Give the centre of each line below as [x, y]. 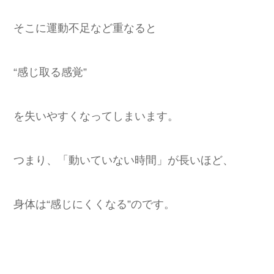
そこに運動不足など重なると [85, 28]
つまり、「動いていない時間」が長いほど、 [124, 160]
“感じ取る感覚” [50, 72]
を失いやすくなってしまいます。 [96, 116]
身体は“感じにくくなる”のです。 [94, 204]
